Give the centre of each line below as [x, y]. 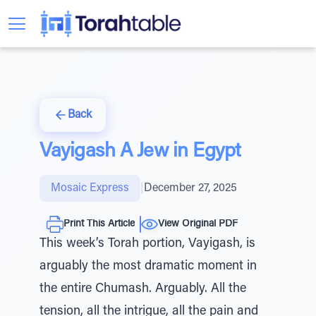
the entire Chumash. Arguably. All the [143, 289]
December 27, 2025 [190, 188]
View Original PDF [198, 224]
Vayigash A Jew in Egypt [140, 152]
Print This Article [99, 224]
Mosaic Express [90, 188]
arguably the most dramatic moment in [148, 267]
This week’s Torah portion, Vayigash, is [147, 244]
